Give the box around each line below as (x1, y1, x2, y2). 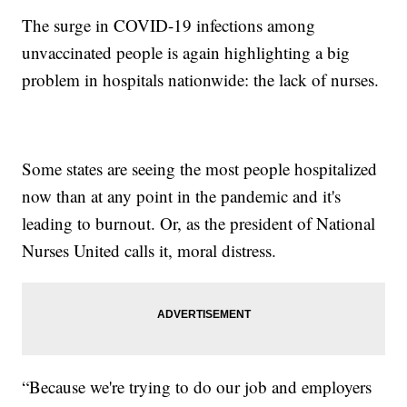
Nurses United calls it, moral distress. (22, 239, 277, 263)
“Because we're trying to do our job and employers (22, 375, 372, 399)
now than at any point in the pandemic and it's (22, 184, 342, 208)
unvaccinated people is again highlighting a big (22, 41, 351, 65)
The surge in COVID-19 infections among (22, 14, 316, 37)
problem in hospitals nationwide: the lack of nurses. (22, 68, 380, 92)
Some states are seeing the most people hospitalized (22, 157, 378, 181)
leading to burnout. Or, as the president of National (22, 212, 376, 235)
